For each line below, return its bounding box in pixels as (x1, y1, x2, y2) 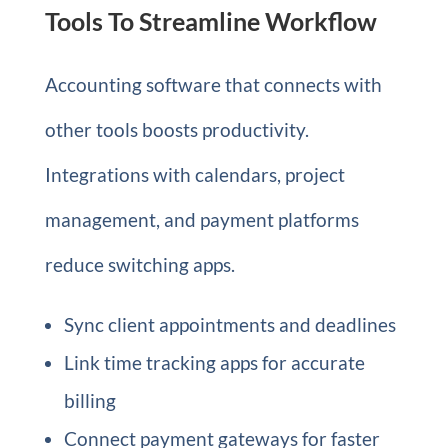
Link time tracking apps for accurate (63, 351, 365, 374)
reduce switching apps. (44, 253, 235, 276)
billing (63, 389, 116, 412)
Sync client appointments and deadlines (63, 313, 396, 336)
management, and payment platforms (44, 208, 359, 231)
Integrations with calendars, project (44, 163, 345, 186)
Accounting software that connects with (44, 73, 382, 96)
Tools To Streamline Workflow (44, 6, 377, 36)
